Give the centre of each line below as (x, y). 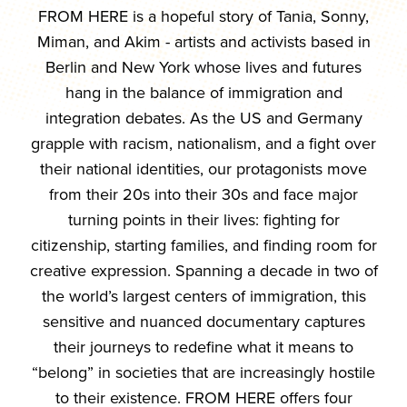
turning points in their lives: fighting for (203, 219)
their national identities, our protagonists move (203, 169)
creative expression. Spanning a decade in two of (203, 270)
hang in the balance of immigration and (203, 92)
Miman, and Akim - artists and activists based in (203, 41)
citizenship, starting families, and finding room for (203, 245)
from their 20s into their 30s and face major (203, 194)
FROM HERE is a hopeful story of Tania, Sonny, (203, 16)
